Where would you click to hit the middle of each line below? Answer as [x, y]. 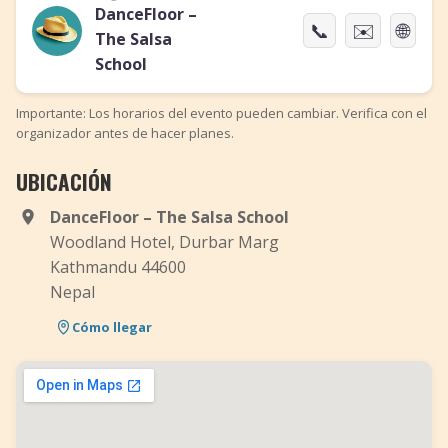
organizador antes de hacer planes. [125, 133]
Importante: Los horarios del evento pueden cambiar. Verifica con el [221, 113]
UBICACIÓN [64, 181]
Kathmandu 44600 [118, 267]
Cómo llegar [112, 326]
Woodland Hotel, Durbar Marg [164, 242]
